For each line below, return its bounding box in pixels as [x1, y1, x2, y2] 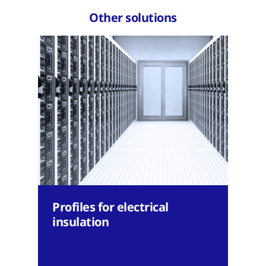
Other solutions [89, 9, 177, 26]
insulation [52, 214, 109, 230]
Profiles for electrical [52, 199, 169, 215]
